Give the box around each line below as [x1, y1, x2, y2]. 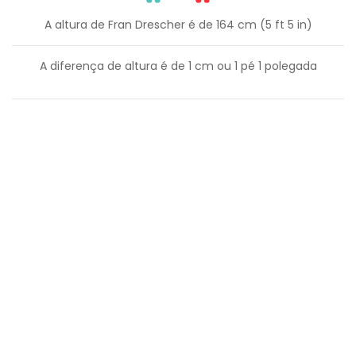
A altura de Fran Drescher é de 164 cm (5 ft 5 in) [44, 16, 312, 33]
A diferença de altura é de [39, 57, 188, 74]
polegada [261, 57, 317, 74]
